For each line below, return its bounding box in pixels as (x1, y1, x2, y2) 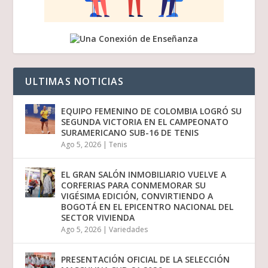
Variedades (109, 224, 148, 235)
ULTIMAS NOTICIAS (25, 75, 124, 89)
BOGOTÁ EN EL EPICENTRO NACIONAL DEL (61, 201, 234, 213)
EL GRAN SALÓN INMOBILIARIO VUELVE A (61, 169, 227, 181)
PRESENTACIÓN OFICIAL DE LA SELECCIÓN (61, 254, 230, 266)
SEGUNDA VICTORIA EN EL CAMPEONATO (61, 116, 229, 128)
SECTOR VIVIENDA (61, 212, 135, 224)
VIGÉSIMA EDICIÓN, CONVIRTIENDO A (61, 190, 214, 202)
